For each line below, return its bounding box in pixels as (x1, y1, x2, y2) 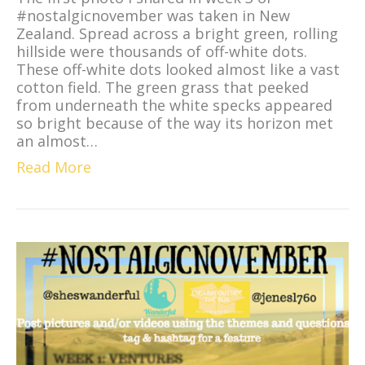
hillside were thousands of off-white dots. (16, 41, 307, 61)
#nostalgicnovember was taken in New (16, 5, 290, 25)
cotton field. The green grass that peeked (16, 77, 309, 97)
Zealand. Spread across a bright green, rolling (16, 23, 338, 43)
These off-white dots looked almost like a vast (16, 59, 340, 79)
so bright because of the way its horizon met (16, 112, 333, 133)
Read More (16, 156, 91, 177)
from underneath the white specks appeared (16, 95, 332, 115)
